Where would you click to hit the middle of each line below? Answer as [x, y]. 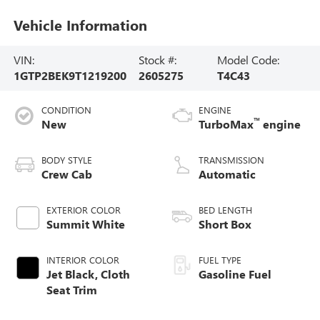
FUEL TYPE [220, 260]
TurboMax [226, 124]
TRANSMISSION [231, 160]
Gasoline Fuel [235, 274]
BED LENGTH [225, 210]
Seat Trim [71, 290]
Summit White [85, 224]
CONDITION [66, 110]
